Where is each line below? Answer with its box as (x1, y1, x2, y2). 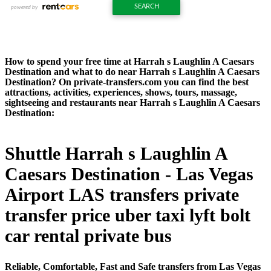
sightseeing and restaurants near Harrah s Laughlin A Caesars (5, 97, 260, 108)
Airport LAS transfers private (5, 184, 239, 204)
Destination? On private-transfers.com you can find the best (5, 76, 249, 87)
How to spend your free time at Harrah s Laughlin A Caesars (5, 56, 254, 67)
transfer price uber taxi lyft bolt (5, 204, 250, 225)
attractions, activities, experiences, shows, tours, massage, (5, 87, 237, 97)
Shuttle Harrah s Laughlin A (5, 143, 227, 163)
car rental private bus (5, 225, 172, 246)
